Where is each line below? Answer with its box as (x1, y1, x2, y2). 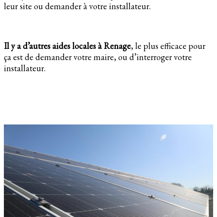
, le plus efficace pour (131, 40, 205, 52)
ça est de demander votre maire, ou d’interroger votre (4, 51, 192, 63)
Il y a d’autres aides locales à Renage (4, 40, 131, 52)
